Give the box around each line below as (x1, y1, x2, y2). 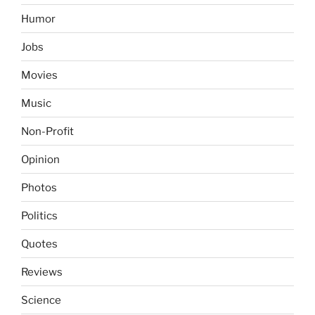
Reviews (21, 265, 63, 278)
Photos (21, 181, 57, 194)
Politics (21, 209, 58, 222)
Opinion (21, 153, 60, 166)
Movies (21, 68, 58, 82)
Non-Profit (21, 124, 74, 138)
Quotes (21, 237, 58, 250)
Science (21, 293, 61, 307)
